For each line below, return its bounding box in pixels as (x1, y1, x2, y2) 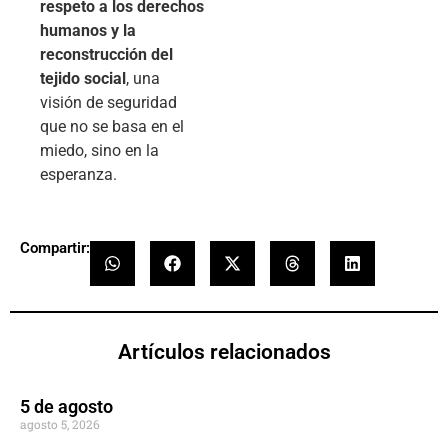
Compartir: (20, 239, 90, 258)
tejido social (40, 68, 126, 88)
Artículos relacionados (117, 340, 331, 365)
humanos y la (40, 20, 136, 40)
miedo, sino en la (40, 140, 159, 160)
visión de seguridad (40, 92, 177, 112)
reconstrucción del (40, 44, 173, 64)
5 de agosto (20, 396, 113, 418)
